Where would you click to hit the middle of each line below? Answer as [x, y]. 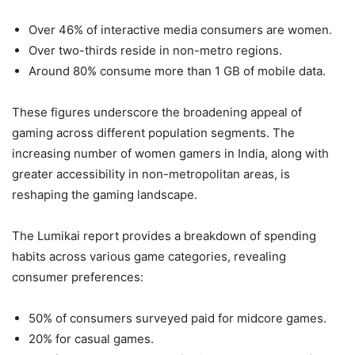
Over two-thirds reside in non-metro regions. [155, 50]
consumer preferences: [78, 277]
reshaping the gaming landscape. [105, 195]
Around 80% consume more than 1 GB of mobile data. [177, 71]
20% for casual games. [91, 339]
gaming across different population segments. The [153, 133]
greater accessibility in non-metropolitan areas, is [151, 174]
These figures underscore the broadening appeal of [157, 112]
